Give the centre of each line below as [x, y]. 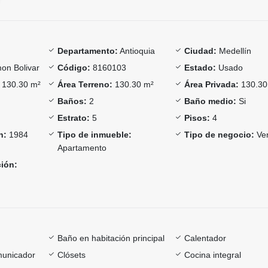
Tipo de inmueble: [94, 134]
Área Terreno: [85, 84]
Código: [74, 67]
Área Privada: [212, 84]
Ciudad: [201, 51]
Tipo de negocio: [220, 134]
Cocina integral [213, 255]
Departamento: [87, 51]
